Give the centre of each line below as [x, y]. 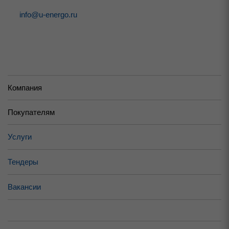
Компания [25, 87]
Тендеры [23, 162]
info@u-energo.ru [48, 15]
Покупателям [31, 112]
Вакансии [24, 187]
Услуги [20, 137]
